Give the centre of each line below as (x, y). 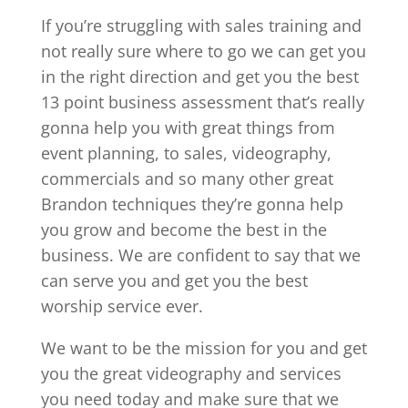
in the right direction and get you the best (199, 76)
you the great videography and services (191, 373)
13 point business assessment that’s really (202, 102)
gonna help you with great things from (188, 127)
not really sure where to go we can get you (203, 51)
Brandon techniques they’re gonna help (192, 204)
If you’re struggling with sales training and (201, 25)
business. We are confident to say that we (200, 255)
